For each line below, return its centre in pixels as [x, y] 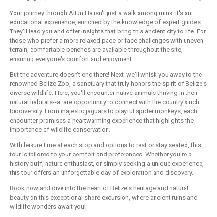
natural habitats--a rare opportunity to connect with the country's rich [104, 102]
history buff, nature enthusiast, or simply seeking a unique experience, [107, 164]
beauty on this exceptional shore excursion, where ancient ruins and [104, 198]
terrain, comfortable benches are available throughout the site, [96, 50]
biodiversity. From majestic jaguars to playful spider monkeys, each [103, 111]
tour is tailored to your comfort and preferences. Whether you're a [101, 155]
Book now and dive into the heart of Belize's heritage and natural [99, 188]
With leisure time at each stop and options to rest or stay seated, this [105, 145]
